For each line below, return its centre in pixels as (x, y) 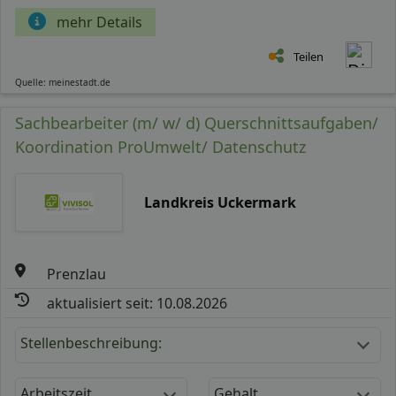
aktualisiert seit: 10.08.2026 (137, 303)
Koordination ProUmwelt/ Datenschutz (160, 146)
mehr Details (99, 22)
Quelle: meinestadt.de (63, 82)
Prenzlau (77, 274)
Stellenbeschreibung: (91, 343)
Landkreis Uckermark (220, 202)
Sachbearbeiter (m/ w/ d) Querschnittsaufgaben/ (197, 122)
